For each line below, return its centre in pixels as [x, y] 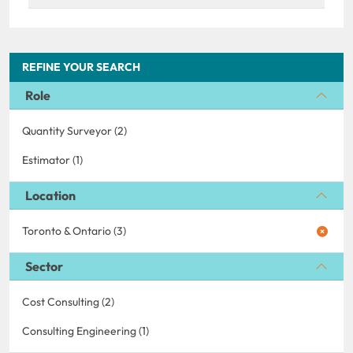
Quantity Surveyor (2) [74, 130]
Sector [44, 266]
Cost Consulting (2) [68, 301]
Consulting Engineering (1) [85, 331]
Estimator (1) [52, 160]
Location [50, 195]
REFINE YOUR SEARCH [81, 67]
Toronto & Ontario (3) [74, 230]
